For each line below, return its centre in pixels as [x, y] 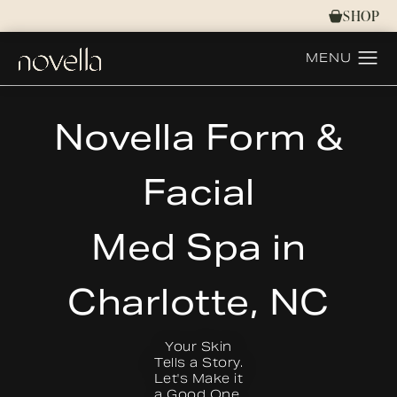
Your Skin [198, 346]
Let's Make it [198, 378]
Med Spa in [198, 247]
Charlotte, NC [198, 302]
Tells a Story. [198, 362]
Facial [198, 192]
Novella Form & [198, 137]
